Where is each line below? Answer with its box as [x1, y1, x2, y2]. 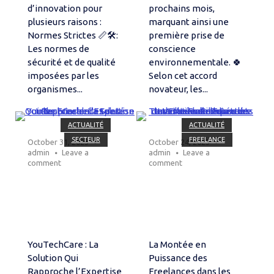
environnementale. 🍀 [149, 56, 242, 67]
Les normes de [28, 43, 89, 54]
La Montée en [149, 239, 207, 250]
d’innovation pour [28, 2, 102, 13]
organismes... [28, 83, 83, 94]
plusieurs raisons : [28, 16, 102, 27]
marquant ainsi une [149, 16, 229, 27]
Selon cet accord [149, 70, 218, 81]
